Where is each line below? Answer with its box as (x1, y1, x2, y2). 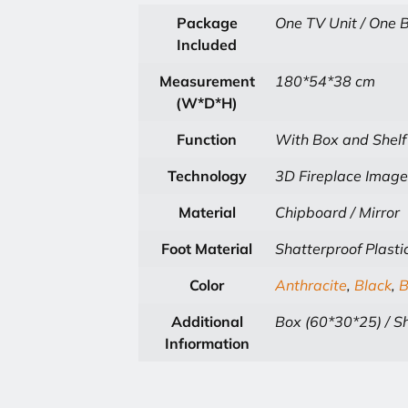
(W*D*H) (176, 94, 238, 112)
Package (176, 14, 238, 32)
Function (177, 130, 237, 148)
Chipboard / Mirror (275, 203, 400, 221)
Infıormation (164, 334, 250, 352)
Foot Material (161, 240, 252, 258)
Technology (167, 167, 247, 185)
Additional (170, 312, 243, 331)
